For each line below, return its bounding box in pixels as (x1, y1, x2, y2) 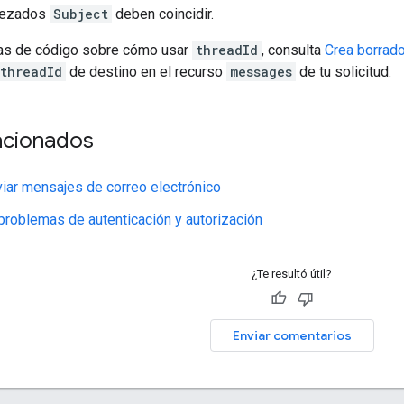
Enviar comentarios (232, 326, 352, 344)
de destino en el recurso (66, 62, 226, 80)
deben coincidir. (112, 5, 214, 23)
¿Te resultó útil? (252, 266, 332, 280)
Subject (53, 5, 108, 23)
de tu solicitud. (296, 62, 391, 80)
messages (230, 62, 292, 80)
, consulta (262, 41, 325, 59)
